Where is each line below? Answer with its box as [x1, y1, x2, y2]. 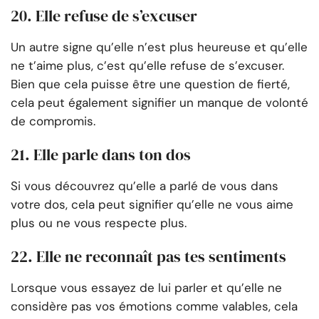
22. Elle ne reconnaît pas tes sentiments [11, 246, 286, 268]
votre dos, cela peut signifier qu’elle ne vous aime [11, 197, 293, 213]
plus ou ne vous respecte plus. [11, 215, 187, 231]
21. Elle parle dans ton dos [11, 144, 191, 166]
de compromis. [11, 113, 95, 130]
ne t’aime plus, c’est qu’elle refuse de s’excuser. [11, 58, 284, 74]
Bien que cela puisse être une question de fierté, [11, 76, 290, 93]
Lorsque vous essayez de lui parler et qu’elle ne [11, 280, 282, 296]
